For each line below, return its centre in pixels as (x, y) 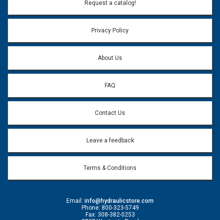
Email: (75, 201)
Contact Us (110, 113)
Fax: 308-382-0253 (110, 215)
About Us (110, 58)
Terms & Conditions (110, 168)
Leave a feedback (110, 140)
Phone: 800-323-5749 (110, 208)
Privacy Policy (110, 30)
